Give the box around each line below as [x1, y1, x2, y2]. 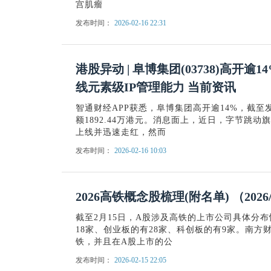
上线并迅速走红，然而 [76, 128, 166, 137]
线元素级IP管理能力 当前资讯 [76, 80, 236, 94]
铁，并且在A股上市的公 [76, 237, 173, 246]
